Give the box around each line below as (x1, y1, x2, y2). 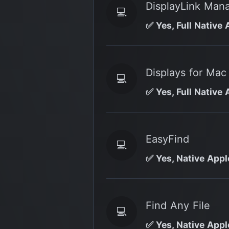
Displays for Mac (146, 66, 226, 79)
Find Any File (146, 199, 210, 212)
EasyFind (146, 132, 189, 145)
